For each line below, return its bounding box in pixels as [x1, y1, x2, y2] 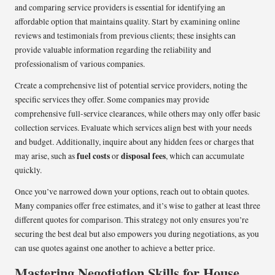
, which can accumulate [166, 150, 244, 161]
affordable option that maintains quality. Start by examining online [15, 15, 240, 27]
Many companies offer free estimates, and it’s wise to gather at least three [15, 199, 260, 211]
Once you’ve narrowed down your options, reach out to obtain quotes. [15, 185, 249, 197]
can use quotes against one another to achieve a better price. [15, 242, 215, 254]
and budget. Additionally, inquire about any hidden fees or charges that [15, 136, 254, 147]
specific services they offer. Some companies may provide [15, 93, 209, 105]
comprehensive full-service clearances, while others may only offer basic [15, 107, 260, 119]
